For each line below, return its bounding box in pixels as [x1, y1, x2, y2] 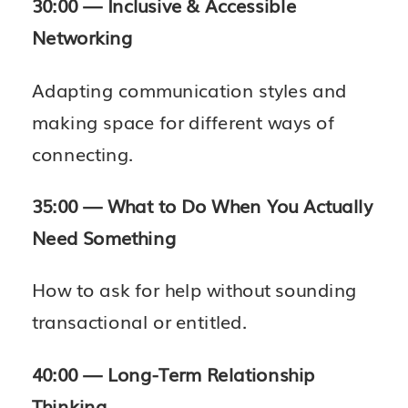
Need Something [32, 224, 177, 250]
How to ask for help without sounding [32, 276, 357, 302]
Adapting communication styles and [32, 76, 347, 102]
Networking [32, 24, 133, 50]
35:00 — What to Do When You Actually [32, 192, 372, 219]
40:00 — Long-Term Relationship [32, 361, 315, 387]
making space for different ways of [32, 107, 334, 134]
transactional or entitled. [32, 308, 248, 334]
